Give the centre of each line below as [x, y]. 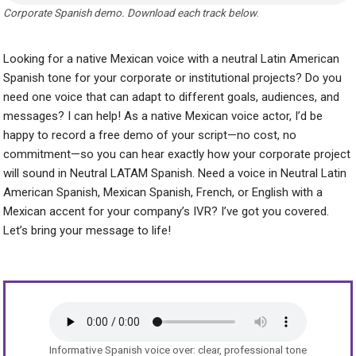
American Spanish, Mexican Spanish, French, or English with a [163, 192]
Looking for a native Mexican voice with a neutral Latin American [172, 58]
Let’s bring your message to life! [87, 230]
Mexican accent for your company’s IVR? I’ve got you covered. [166, 211]
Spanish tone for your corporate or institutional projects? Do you [173, 77]
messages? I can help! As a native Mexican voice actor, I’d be [163, 116]
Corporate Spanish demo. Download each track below [130, 12]
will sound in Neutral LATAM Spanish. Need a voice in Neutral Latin [175, 173]
